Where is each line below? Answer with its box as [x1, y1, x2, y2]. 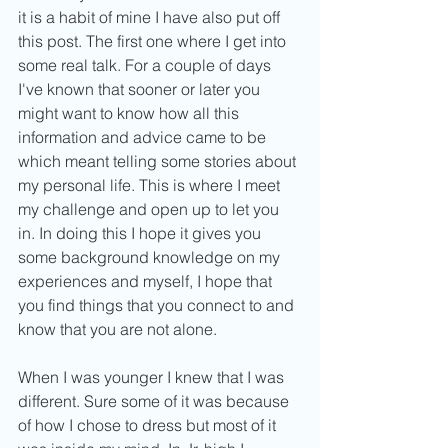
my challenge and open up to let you [18, 199, 283, 220]
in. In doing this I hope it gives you [18, 223, 265, 244]
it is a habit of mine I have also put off [18, 7, 284, 28]
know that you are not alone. [18, 319, 217, 340]
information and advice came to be [18, 127, 270, 148]
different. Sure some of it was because [18, 391, 293, 412]
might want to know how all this [18, 103, 243, 124]
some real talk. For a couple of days [18, 55, 275, 76]
